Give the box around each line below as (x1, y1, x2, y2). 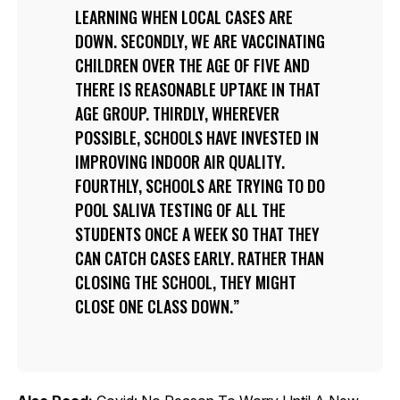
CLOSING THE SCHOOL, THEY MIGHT (74, 270, 296, 294)
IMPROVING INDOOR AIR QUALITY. (74, 149, 285, 173)
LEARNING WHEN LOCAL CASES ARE (74, 4, 293, 29)
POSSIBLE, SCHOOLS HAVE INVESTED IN (74, 125, 319, 149)
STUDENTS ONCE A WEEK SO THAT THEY (74, 221, 320, 246)
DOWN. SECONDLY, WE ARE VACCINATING (74, 29, 325, 53)
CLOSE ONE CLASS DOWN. (74, 294, 233, 318)
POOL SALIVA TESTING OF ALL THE (74, 197, 286, 221)
